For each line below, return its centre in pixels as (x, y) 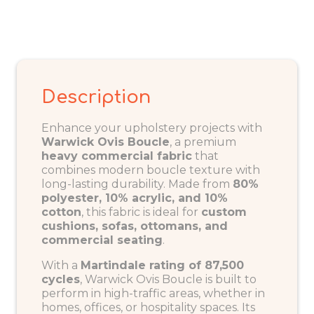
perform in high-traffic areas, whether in (153, 293)
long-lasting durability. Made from (137, 184)
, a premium (203, 142)
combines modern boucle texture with (151, 170)
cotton (61, 212)
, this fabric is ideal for (141, 212)
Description (96, 97)
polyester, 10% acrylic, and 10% (135, 198)
